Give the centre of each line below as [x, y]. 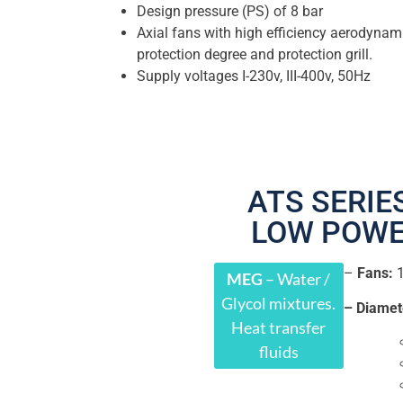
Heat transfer [279, 328]
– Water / [298, 279]
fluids [278, 352]
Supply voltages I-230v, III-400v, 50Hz [254, 76]
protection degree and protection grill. [255, 55]
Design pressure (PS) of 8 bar [230, 12]
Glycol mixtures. [279, 304]
